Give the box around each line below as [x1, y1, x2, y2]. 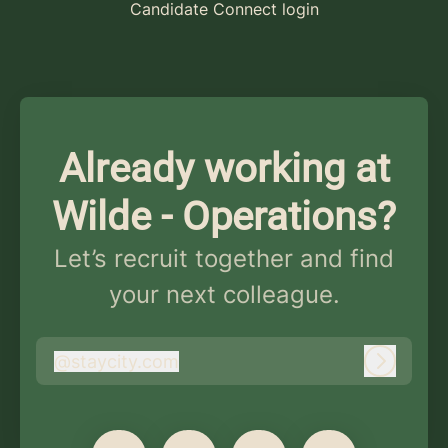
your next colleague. [108, 280, 340, 309]
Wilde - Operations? [52, 193, 396, 240]
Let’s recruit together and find [54, 244, 394, 273]
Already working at [58, 145, 390, 192]
